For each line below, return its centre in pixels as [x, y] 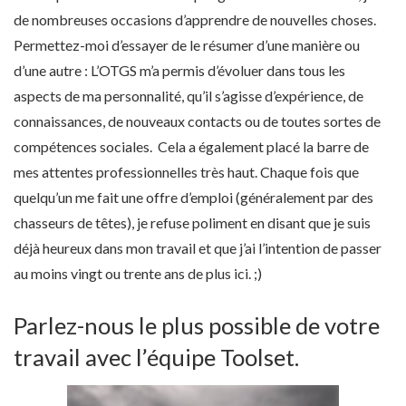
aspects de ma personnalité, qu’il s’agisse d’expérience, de [188, 96]
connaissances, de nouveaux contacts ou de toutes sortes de [197, 121]
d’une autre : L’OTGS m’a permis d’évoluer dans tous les [179, 71]
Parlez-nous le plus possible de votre [197, 325]
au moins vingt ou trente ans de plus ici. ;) [138, 274]
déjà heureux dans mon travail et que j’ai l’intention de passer [198, 248]
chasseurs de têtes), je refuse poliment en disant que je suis [192, 223]
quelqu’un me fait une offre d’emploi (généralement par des [193, 198]
